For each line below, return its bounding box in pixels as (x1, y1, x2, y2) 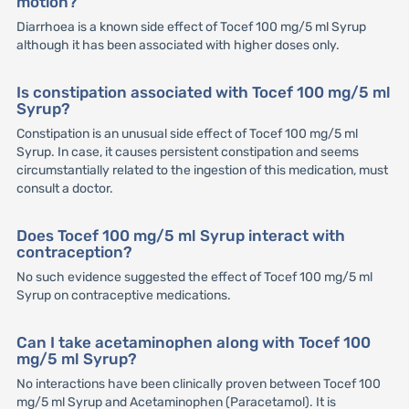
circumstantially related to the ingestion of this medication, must (16, 162, 388, 178)
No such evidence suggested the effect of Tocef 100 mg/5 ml (16, 269, 372, 286)
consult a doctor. (16, 180, 113, 196)
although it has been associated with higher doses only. (16, 37, 340, 53)
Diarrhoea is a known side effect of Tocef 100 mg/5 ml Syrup (16, 18, 366, 35)
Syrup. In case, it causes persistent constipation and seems (16, 143, 359, 160)
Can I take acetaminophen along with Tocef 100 (16, 333, 371, 352)
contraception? (16, 243, 132, 262)
